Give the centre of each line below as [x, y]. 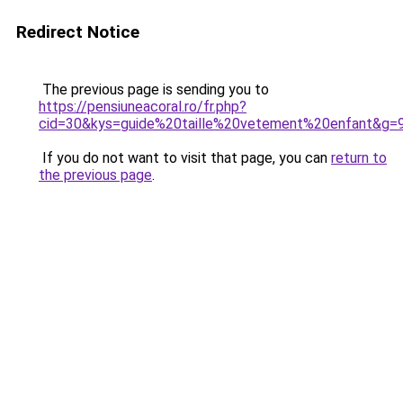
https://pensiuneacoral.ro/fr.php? [143, 107]
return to [359, 158]
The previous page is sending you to [154, 90]
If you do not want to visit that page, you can [185, 158]
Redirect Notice [78, 32]
